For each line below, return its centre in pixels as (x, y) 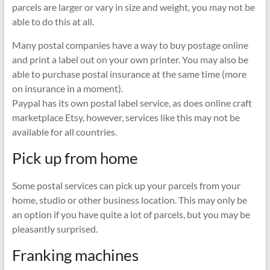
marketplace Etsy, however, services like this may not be (126, 118)
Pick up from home (75, 158)
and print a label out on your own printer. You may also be (130, 60)
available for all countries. (64, 132)
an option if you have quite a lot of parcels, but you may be (131, 215)
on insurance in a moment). (67, 89)
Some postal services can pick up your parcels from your (126, 186)
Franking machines (75, 255)
